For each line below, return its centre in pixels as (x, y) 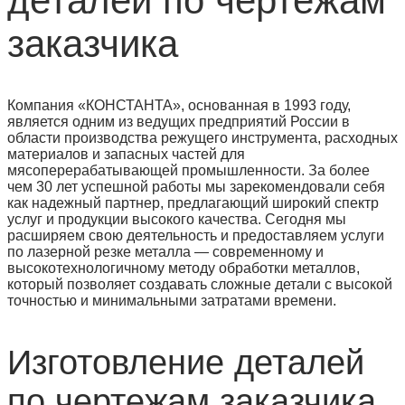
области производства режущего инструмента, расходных (202, 137)
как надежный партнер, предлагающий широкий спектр (193, 202)
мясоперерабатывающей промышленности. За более (188, 170)
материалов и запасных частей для (126, 154)
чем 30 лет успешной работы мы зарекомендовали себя (196, 186)
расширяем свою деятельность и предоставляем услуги (196, 235)
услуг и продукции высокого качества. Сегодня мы (177, 219)
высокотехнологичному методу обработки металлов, (184, 268)
